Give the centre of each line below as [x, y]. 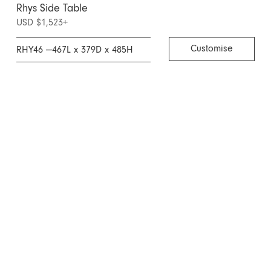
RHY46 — [34, 50]
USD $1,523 [39, 22]
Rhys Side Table [52, 8]
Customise [212, 49]
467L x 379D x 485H [92, 50]
